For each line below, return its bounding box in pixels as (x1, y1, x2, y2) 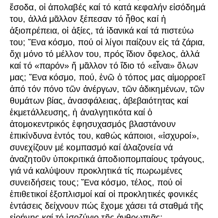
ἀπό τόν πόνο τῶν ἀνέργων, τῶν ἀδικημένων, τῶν (10, 84, 205, 94)
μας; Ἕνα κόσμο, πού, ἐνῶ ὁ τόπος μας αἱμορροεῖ (10, 73, 205, 83)
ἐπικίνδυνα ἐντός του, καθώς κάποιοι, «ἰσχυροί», (10, 131, 199, 141)
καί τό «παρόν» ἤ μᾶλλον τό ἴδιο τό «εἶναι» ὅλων (10, 61, 198, 71)
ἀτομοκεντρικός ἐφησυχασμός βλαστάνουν (10, 119, 176, 129)
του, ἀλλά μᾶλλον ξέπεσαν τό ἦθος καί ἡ (10, 14, 166, 24)
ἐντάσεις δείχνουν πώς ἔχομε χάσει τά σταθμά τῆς (10, 201, 203, 211)
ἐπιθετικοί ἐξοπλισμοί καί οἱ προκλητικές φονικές (10, 189, 198, 200)
